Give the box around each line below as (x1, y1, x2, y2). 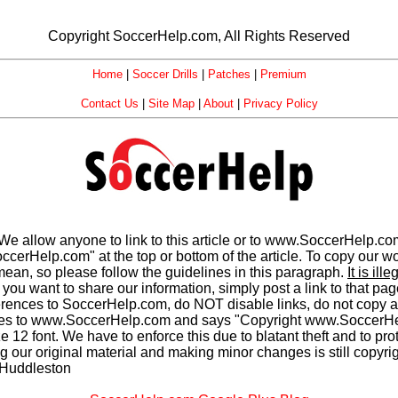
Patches (207, 68, 251, 81)
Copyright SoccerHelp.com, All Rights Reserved (48, 28, 350, 44)
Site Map (147, 97, 195, 110)
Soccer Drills (131, 68, 198, 81)
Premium (259, 68, 306, 81)
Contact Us (80, 97, 139, 110)
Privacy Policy (243, 97, 318, 110)
